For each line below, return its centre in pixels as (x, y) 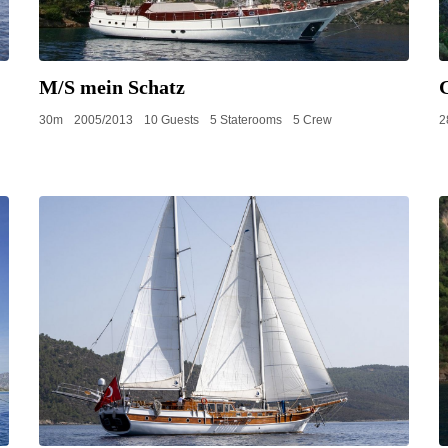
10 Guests (171, 120)
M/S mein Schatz (112, 87)
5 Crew (312, 120)
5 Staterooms (246, 120)
